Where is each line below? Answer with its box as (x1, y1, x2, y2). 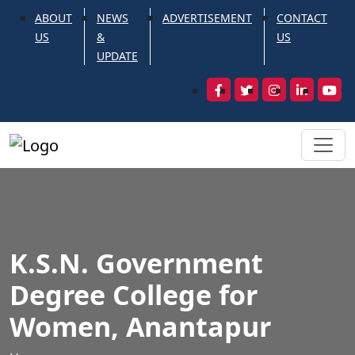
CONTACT (277, 10, 327, 25)
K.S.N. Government (10, 244, 263, 281)
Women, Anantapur (10, 307, 271, 345)
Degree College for (10, 276, 258, 313)
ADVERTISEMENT (162, 10, 252, 25)
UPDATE (97, 48, 138, 63)
